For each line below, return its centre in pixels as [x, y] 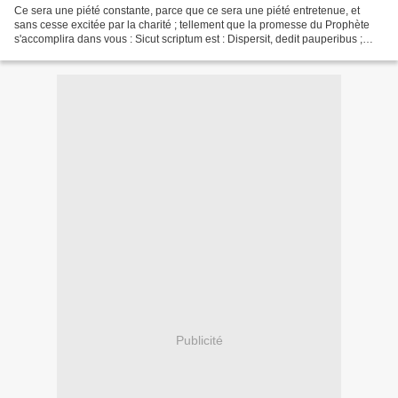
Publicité [199, 341]
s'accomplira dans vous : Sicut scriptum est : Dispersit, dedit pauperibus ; [188, 39]
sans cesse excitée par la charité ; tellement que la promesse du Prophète [192, 24]
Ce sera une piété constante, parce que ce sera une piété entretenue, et [187, 10]
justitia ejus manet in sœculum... [91, 53]
